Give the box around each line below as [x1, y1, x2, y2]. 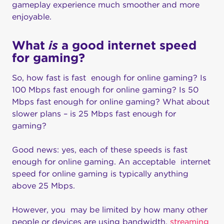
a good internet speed [58, 38, 196, 53]
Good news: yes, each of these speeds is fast [12, 145, 187, 155]
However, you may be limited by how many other [12, 205, 207, 215]
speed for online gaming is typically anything [12, 169, 188, 179]
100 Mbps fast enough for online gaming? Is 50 [12, 85, 198, 95]
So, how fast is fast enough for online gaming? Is [12, 73, 206, 83]
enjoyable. [12, 12, 51, 22]
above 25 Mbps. [12, 181, 75, 191]
